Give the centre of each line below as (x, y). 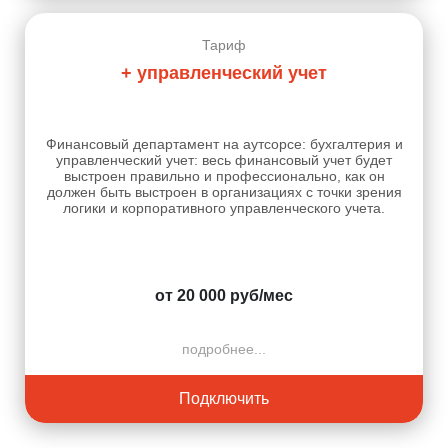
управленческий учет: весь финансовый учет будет (224, 159)
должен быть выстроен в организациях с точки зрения (224, 191)
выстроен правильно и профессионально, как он (224, 175)
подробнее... (224, 348)
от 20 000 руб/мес (224, 295)
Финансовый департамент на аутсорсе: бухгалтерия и (224, 143)
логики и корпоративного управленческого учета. (224, 207)
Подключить (224, 398)
